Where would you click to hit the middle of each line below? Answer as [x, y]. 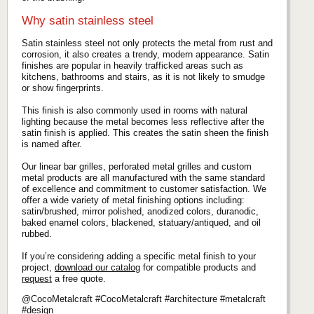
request [37, 278]
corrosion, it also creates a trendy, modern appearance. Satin [145, 54]
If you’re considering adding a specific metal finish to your [139, 256]
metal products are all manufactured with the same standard [143, 177]
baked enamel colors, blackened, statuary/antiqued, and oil [141, 222]
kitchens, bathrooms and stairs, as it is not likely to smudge [143, 76]
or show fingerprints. [63, 88]
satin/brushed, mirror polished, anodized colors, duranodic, [140, 211]
